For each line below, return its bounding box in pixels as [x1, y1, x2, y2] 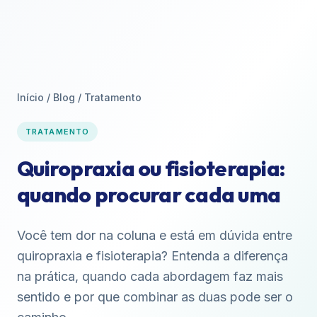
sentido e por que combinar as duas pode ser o [17, 289, 293, 304]
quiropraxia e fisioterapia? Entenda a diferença [17, 248, 288, 263]
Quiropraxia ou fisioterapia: [17, 155, 285, 182]
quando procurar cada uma [17, 181, 280, 208]
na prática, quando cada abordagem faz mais [17, 269, 283, 284]
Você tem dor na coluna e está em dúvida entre [17, 228, 292, 243]
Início [17, 91, 44, 103]
